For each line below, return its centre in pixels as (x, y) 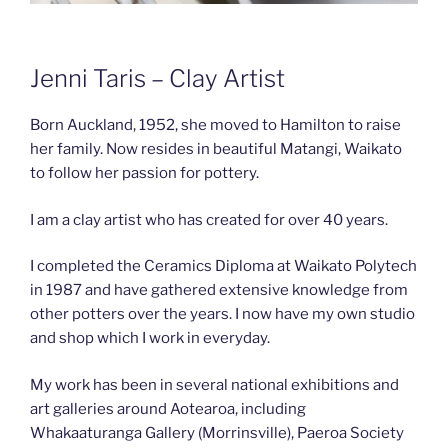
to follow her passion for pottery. (144, 173)
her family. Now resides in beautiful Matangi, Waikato (216, 149)
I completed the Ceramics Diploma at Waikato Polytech (223, 266)
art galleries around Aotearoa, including (168, 408)
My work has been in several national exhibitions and (214, 384)
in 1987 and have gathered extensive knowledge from (219, 290)
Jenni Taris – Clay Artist (157, 79)
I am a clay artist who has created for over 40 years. (209, 219)
